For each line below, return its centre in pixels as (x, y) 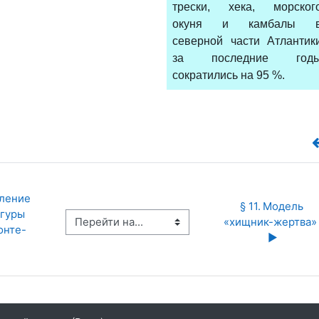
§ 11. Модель (250, 206)
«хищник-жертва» (270, 222)
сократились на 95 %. (229, 75)
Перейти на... (65, 221)
